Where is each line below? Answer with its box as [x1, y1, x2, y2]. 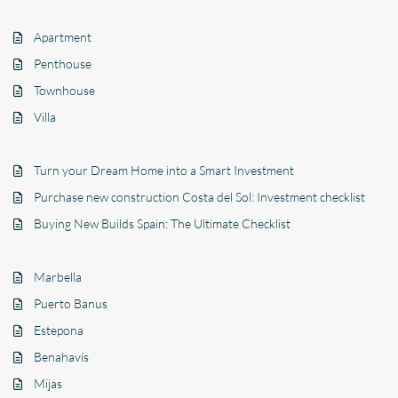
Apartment [34, 29, 92, 45]
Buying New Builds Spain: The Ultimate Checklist [34, 216, 291, 232]
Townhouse [34, 83, 96, 99]
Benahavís [34, 349, 90, 365]
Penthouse [34, 56, 92, 72]
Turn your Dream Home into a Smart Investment [34, 163, 295, 179]
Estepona [34, 322, 84, 338]
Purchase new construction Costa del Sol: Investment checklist [34, 189, 366, 205]
